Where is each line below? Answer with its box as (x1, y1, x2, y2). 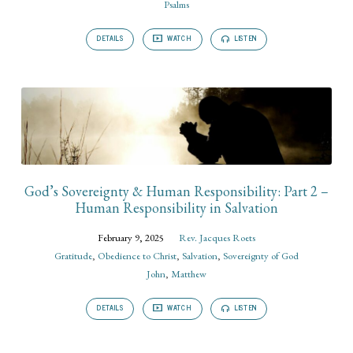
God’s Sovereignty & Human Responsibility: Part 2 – (24, 181, 329, 200)
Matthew (171, 266, 206, 281)
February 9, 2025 (98, 230, 164, 244)
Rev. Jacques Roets (179, 230, 255, 244)
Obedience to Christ (98, 248, 176, 262)
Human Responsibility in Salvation (75, 198, 278, 217)
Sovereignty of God (223, 248, 299, 262)
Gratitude (54, 248, 92, 262)
